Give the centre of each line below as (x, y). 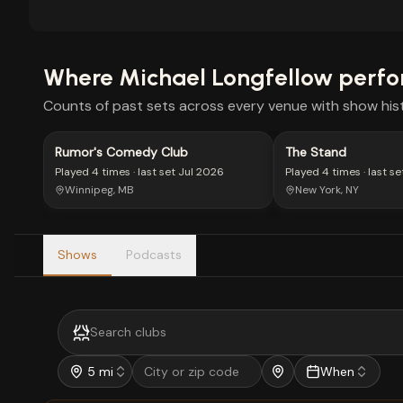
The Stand (316, 152)
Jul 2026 (201, 172)
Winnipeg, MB (99, 190)
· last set (153, 172)
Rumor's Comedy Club (121, 152)
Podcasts (154, 255)
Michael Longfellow (226, 77)
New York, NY (327, 190)
